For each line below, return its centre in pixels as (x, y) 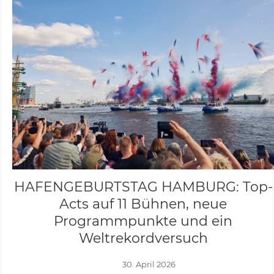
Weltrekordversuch (143, 238)
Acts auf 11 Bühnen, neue (143, 204)
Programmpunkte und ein (143, 221)
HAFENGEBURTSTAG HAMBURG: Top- (143, 187)
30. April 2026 (149, 264)
